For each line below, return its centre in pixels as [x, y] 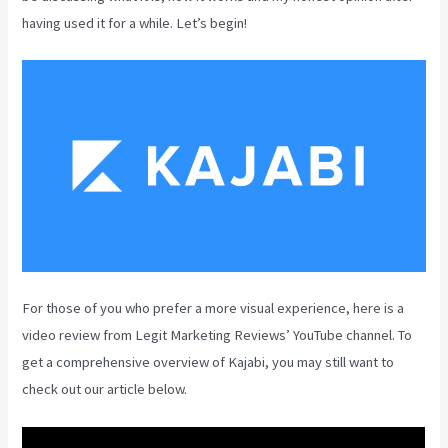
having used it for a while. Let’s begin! [135, 23]
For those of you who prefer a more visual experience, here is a [213, 308]
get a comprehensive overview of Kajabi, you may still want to [208, 362]
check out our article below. [105, 389]
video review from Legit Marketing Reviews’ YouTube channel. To [217, 335]
